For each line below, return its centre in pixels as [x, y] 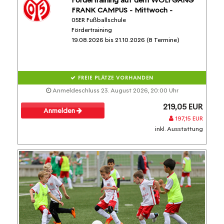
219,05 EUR [183, 106]
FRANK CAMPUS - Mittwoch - [122, 10]
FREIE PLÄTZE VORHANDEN [115, 77]
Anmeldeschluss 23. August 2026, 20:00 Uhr [114, 90]
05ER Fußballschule [98, 20]
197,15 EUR [188, 118]
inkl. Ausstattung [179, 129]
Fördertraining [91, 30]
